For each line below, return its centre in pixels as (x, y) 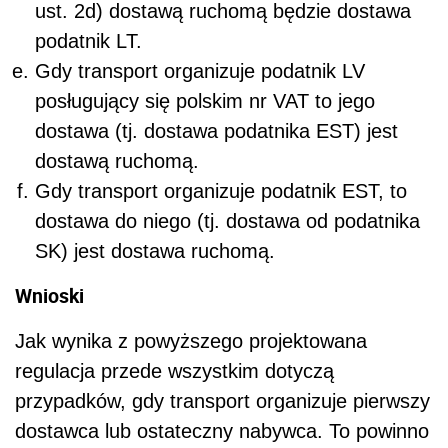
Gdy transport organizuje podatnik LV (200, 71)
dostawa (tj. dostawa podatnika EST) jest (216, 131)
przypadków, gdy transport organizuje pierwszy (222, 401)
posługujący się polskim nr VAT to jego (205, 101)
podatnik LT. (88, 41)
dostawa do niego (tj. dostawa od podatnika (227, 221)
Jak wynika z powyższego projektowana (191, 341)
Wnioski (49, 296)
